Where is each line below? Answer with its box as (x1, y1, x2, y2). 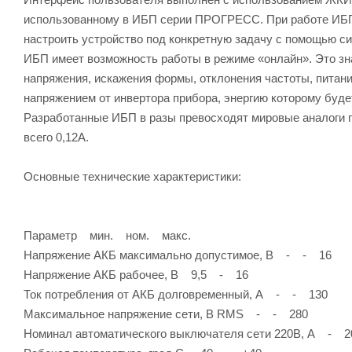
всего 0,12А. (24, 130, 89, 144)
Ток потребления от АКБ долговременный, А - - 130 (24, 287, 328, 301)
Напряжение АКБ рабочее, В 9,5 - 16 (24, 267, 248, 281)
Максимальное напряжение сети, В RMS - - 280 (24, 306, 308, 321)
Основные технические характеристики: (24, 169, 241, 183)
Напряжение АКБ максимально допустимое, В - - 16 (24, 247, 332, 262)
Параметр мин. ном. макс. (24, 228, 191, 242)
